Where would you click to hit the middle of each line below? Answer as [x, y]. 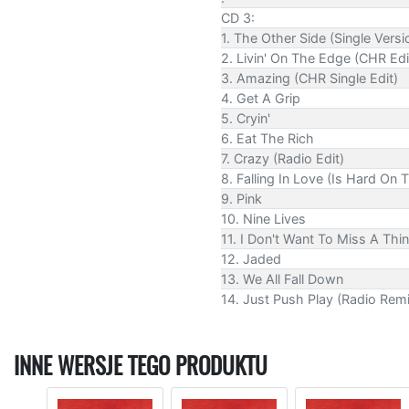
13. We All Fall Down [282, 278]
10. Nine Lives [263, 218]
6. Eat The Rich [267, 138]
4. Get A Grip [261, 98]
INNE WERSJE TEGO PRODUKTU [141, 366]
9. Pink [241, 198]
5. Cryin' [246, 118]
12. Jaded [251, 258]
